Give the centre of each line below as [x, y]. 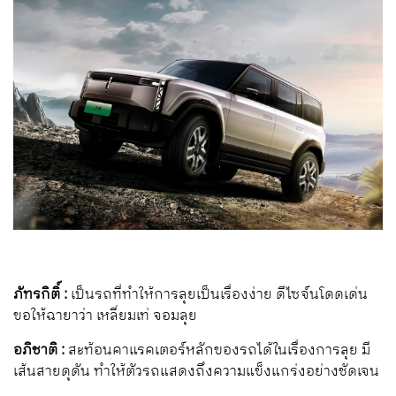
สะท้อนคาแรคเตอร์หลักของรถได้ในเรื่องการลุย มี [217, 350]
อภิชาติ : [39, 350]
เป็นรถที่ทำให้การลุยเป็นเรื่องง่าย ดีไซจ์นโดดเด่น [217, 294]
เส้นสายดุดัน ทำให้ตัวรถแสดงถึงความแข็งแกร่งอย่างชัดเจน [196, 371]
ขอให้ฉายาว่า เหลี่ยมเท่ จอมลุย [105, 316]
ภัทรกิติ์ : [40, 294]
